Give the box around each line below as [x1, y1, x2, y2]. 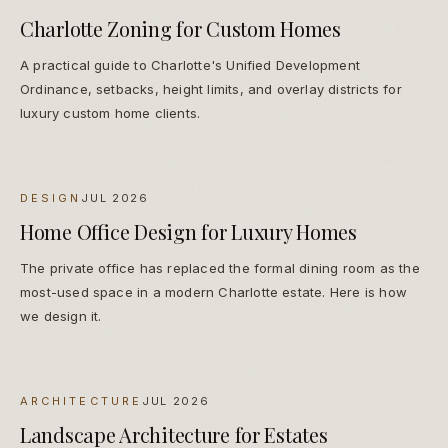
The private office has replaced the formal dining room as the [20, 260, 420, 277]
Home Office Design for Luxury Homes [20, 218, 357, 246]
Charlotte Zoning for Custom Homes [20, 15, 341, 43]
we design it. [20, 308, 102, 325]
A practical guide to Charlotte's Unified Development [20, 57, 360, 74]
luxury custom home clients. [20, 105, 201, 122]
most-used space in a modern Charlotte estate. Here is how [20, 284, 407, 301]
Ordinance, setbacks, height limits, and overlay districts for [20, 81, 402, 98]
